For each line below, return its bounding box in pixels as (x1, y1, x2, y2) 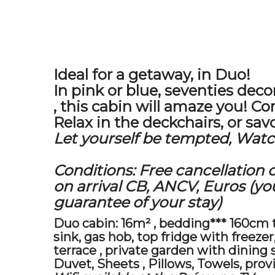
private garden (105, 243, 194, 258)
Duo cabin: (53, 216, 118, 231)
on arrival (53, 177, 121, 195)
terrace (53, 243, 96, 258)
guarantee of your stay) (53, 193, 222, 211)
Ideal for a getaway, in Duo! (53, 66, 250, 83)
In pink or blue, (53, 82, 165, 99)
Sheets (97, 257, 139, 271)
